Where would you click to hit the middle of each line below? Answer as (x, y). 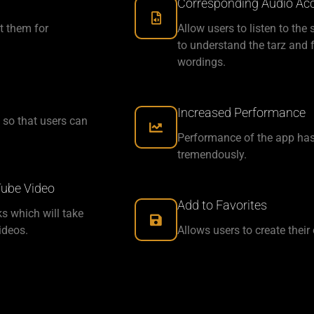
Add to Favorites (222, 205)
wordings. (202, 62)
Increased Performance (241, 113)
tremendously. (212, 155)
